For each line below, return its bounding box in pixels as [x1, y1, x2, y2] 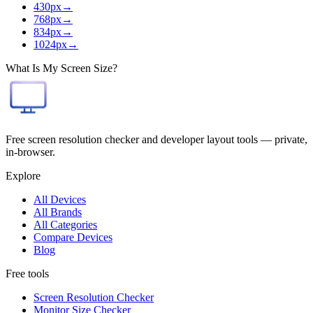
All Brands [34, 206, 82, 219]
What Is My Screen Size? [6, 62, 117, 75]
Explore [6, 170, 41, 182]
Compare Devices [34, 231, 112, 244]
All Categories [34, 219, 97, 231]
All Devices [34, 194, 86, 206]
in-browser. [6, 146, 55, 159]
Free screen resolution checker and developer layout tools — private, [6, 133, 307, 146]
